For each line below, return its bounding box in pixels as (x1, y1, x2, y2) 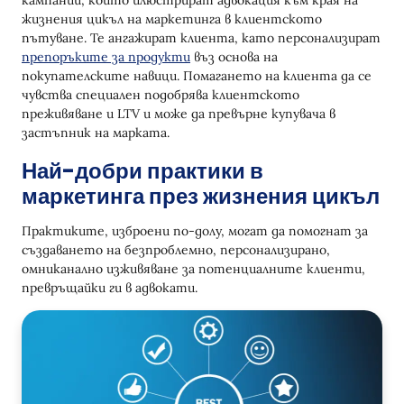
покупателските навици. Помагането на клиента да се (22, 67, 372, 84)
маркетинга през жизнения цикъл (22, 180, 380, 211)
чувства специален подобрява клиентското (22, 86, 299, 103)
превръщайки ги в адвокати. (22, 279, 197, 296)
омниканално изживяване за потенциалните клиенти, (22, 260, 365, 277)
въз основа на (190, 48, 278, 65)
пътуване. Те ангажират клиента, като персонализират (22, 29, 381, 46)
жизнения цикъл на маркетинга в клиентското (22, 10, 322, 27)
